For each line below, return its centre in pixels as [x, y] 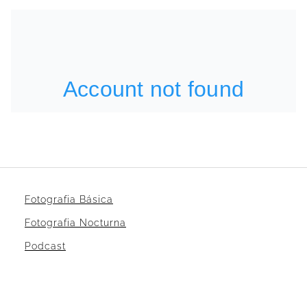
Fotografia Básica [69, 199]
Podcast [45, 246]
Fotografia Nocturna [75, 222]
